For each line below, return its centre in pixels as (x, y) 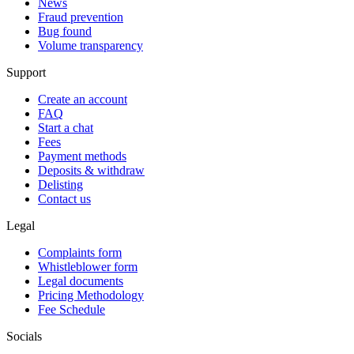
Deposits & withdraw (91, 171)
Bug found (65, 32)
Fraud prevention (81, 17)
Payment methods (82, 156)
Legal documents (81, 281)
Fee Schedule (72, 310)
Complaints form (80, 253)
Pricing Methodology (91, 296)
